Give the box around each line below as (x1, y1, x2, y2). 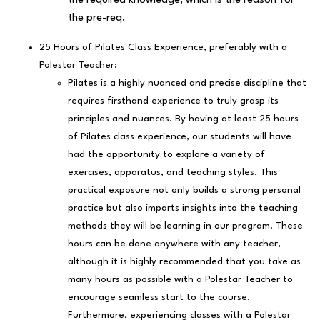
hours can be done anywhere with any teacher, (68, 239, 281, 249)
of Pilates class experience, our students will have (68, 132, 291, 141)
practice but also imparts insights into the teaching (68, 204, 298, 213)
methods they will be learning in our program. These (68, 221, 303, 231)
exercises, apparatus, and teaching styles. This (68, 168, 278, 177)
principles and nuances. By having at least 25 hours (68, 114, 299, 124)
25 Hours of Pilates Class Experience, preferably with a (39, 43, 287, 52)
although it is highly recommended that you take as (68, 257, 301, 266)
